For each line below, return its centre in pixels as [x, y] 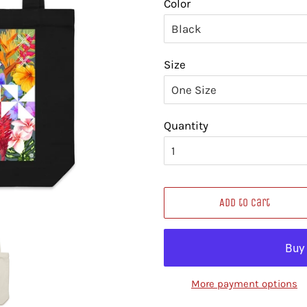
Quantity [186, 125]
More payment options [244, 284]
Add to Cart [244, 202]
